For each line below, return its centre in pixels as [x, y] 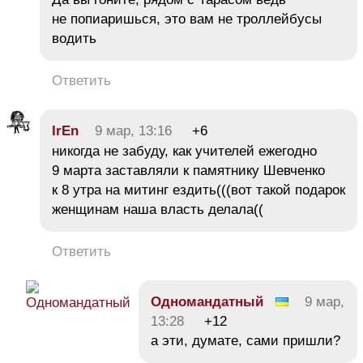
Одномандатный [207, 301]
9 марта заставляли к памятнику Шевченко [188, 170]
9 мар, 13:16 [133, 130]
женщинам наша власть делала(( [158, 209]
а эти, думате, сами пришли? [246, 340]
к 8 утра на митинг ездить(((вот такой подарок [199, 190]
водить [74, 38]
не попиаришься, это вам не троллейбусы [187, 19]
